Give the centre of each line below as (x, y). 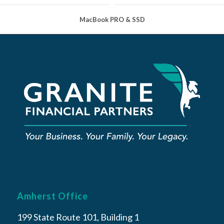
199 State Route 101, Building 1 (78, 217)
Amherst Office (52, 196)
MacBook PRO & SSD (112, 20)
